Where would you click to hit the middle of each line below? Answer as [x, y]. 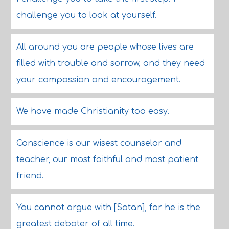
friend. [30, 176]
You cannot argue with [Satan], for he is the [108, 208]
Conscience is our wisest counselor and [99, 143]
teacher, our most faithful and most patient [107, 159]
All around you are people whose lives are [105, 47]
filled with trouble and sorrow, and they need [110, 63]
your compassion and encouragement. [98, 80]
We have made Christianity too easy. [93, 111]
